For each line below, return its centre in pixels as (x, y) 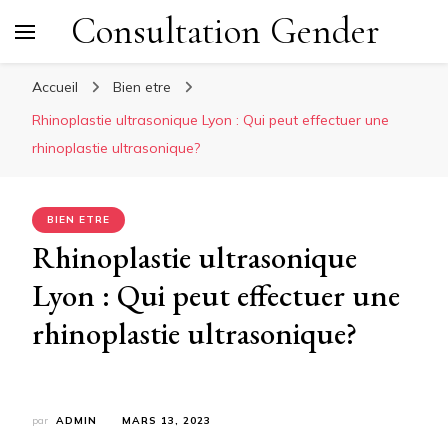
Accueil (55, 87)
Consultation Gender (225, 31)
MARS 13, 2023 (166, 420)
